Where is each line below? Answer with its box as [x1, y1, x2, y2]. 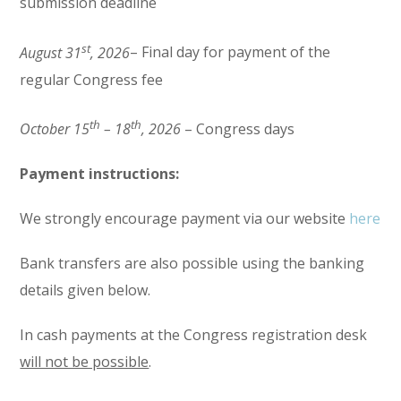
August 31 [20, 42, 82, 63]
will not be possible [20, 351, 149, 371]
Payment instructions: [20, 163, 180, 183]
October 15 [20, 118, 90, 139]
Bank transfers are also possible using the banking [20, 252, 365, 273]
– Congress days [184, 118, 295, 139]
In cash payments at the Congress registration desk [20, 324, 368, 345]
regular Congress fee [20, 69, 164, 90]
